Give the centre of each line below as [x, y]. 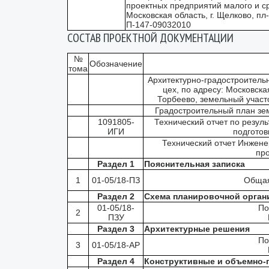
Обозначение [116, 63]
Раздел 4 [116, 261]
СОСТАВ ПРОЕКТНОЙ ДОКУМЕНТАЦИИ [150, 38]
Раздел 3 [116, 228]
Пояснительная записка [195, 164]
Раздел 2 [116, 196]
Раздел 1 [116, 164]
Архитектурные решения [197, 228]
